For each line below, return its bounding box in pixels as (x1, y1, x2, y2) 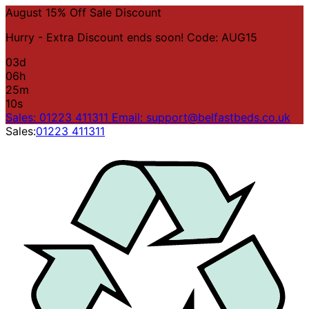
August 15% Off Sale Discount (6, 6, 161, 19)
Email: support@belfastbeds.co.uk (112, 110, 290, 124)
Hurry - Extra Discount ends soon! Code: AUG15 (6, 30, 257, 44)
